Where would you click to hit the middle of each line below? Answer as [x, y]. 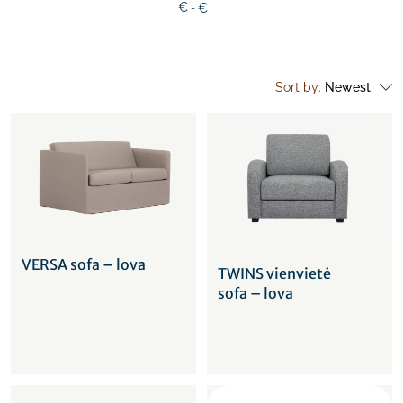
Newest [348, 87]
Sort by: [300, 87]
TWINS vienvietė [274, 274]
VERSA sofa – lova [84, 265]
